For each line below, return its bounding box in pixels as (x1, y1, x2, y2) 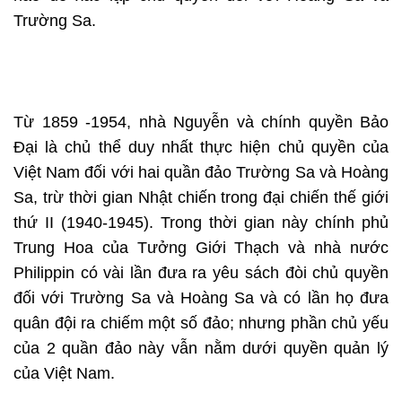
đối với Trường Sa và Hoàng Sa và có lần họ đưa (13, 289, 389, 308)
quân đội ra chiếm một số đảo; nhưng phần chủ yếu (13, 314, 389, 333)
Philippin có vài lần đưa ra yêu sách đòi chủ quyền (13, 264, 389, 283)
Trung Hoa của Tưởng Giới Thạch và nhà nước (13, 239, 389, 258)
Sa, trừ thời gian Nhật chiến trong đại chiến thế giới (13, 188, 389, 207)
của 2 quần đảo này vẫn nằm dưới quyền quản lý (13, 339, 389, 358)
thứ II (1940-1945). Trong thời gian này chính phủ (13, 214, 389, 232)
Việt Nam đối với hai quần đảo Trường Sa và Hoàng (13, 163, 389, 182)
